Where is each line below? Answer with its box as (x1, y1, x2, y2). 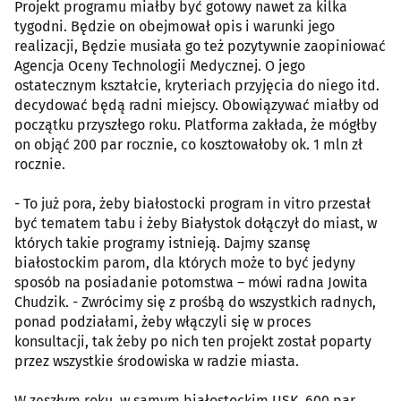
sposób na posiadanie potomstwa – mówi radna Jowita (14, 273, 368, 291)
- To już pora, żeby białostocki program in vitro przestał (14, 194, 371, 212)
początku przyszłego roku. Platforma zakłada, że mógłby (14, 115, 377, 133)
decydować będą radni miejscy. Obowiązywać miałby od (14, 96, 380, 114)
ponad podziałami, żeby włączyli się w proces (14, 312, 311, 330)
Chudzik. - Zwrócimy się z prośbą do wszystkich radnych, (14, 293, 376, 311)
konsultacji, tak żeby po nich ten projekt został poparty (14, 332, 371, 350)
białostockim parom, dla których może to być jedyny (14, 253, 355, 271)
